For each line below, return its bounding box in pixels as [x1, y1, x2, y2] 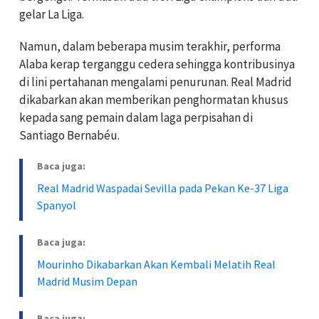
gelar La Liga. [19, 6, 84, 22]
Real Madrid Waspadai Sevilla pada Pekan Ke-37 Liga [37, 180, 288, 195]
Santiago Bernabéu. [19, 127, 120, 143]
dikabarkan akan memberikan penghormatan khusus [19, 91, 288, 108]
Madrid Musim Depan [37, 273, 137, 288]
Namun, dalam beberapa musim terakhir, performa [19, 38, 281, 54]
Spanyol [37, 197, 76, 212]
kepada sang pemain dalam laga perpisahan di [19, 109, 253, 125]
